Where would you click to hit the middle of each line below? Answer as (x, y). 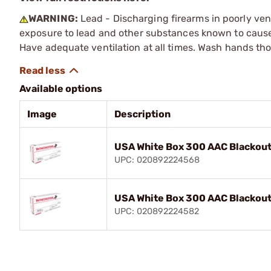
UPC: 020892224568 (157, 160)
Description (142, 114)
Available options (61, 88)
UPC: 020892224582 (157, 211)
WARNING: (53, 18)
